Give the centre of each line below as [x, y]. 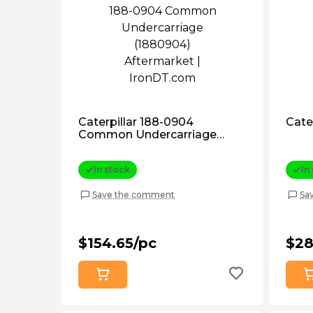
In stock [112, 169]
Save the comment [133, 194]
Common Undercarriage [147, 134]
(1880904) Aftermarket [144, 147]
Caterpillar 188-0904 [136, 122]
